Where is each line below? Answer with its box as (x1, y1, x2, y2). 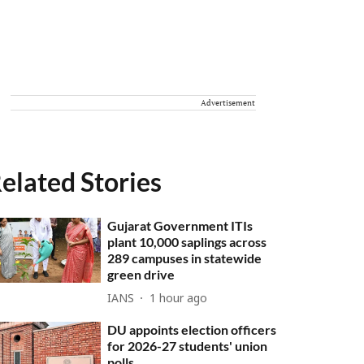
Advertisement (201, 97, 255, 108)
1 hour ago (149, 292, 208, 306)
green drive (107, 266, 175, 282)
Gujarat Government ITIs (107, 218, 253, 233)
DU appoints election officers (107, 322, 277, 337)
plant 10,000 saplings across (107, 234, 267, 249)
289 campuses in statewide (107, 250, 262, 266)
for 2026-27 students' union (107, 338, 268, 353)
